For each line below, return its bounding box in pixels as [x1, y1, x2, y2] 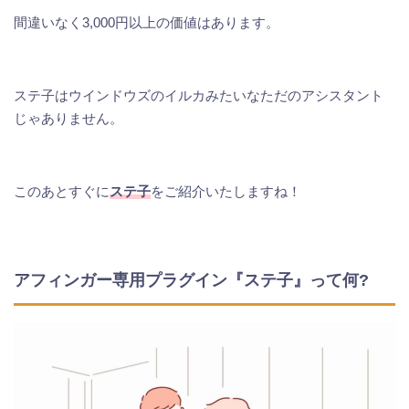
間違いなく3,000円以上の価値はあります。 [14, 14, 279, 30]
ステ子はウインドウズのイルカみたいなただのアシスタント [14, 87, 383, 103]
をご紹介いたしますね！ [151, 183, 301, 199]
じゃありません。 [14, 110, 123, 126]
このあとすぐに [14, 183, 110, 199]
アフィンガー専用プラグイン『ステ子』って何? [14, 270, 369, 289]
